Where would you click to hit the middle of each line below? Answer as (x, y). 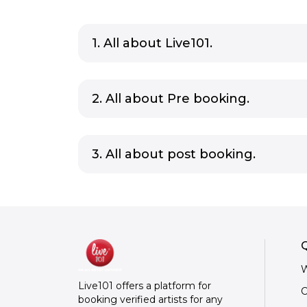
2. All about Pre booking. (171, 99)
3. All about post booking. (174, 154)
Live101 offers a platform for (145, 286)
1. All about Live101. (152, 43)
